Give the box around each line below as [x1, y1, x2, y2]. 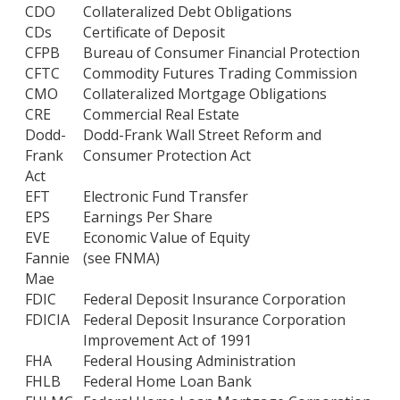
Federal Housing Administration [83, 350, 296, 371]
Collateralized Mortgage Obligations [83, 83, 327, 104]
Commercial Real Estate [83, 104, 239, 124]
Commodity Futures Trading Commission [83, 62, 357, 83]
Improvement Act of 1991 [83, 329, 252, 350]
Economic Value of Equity [83, 227, 250, 247]
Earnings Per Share [83, 206, 212, 227]
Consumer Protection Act [83, 145, 251, 165]
